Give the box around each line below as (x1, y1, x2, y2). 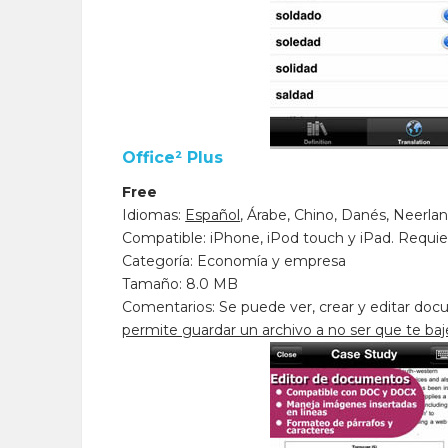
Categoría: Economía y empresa (122, 252, 347, 270)
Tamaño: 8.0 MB (122, 275, 239, 293)
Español (185, 206, 241, 224)
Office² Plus (122, 148, 224, 167)
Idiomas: (122, 206, 186, 224)
